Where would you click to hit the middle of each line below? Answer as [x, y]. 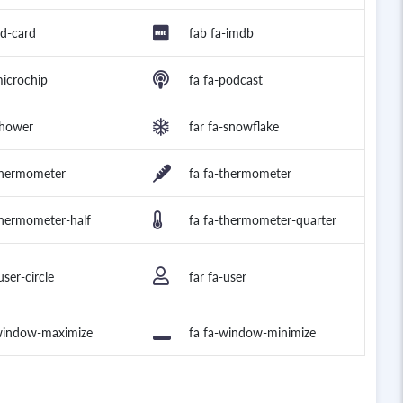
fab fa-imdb [221, 33]
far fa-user [218, 276]
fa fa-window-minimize [252, 333]
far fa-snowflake [234, 127]
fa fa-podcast [226, 80]
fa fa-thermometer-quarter [263, 220]
